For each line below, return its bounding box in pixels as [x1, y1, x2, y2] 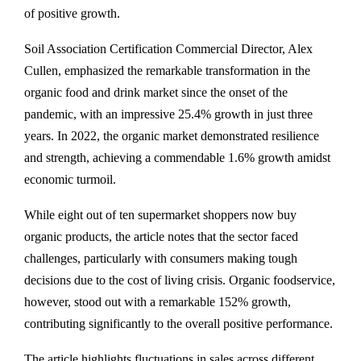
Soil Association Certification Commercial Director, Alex [24, 42, 313, 56]
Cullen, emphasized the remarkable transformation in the [24, 64, 310, 77]
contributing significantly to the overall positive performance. [24, 317, 333, 330]
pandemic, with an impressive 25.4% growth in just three [24, 107, 313, 121]
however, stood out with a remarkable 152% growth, [24, 295, 291, 309]
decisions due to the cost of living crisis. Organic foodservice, [24, 273, 335, 287]
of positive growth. [24, 6, 120, 20]
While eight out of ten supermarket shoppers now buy [24, 208, 297, 222]
